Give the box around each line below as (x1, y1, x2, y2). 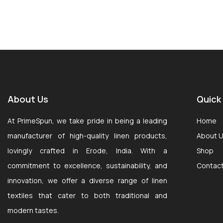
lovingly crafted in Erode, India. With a (7, 146, 168, 155)
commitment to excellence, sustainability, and (7, 161, 168, 170)
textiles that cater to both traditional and (7, 191, 168, 200)
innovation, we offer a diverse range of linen (7, 176, 168, 185)
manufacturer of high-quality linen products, (7, 131, 168, 140)
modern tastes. (7, 206, 59, 215)
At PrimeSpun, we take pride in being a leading (7, 116, 168, 125)
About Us (7, 93, 48, 105)
